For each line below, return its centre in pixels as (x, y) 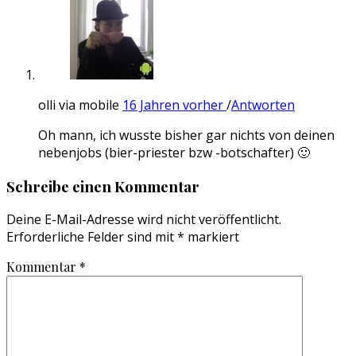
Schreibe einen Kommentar (103, 186)
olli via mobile (80, 104)
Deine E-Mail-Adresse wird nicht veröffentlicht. (144, 220)
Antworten (263, 104)
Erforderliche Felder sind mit (92, 237)
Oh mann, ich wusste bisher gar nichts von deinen (186, 135)
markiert (212, 237)
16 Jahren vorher (174, 104)
